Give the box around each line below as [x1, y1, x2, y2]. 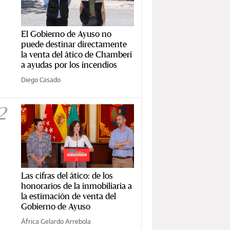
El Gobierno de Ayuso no [21, 28, 111, 39]
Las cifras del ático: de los [21, 169, 113, 181]
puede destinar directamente [21, 38, 127, 49]
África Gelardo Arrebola [21, 217, 91, 225]
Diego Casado [21, 75, 61, 84]
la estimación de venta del [21, 190, 116, 201]
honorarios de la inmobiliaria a [21, 180, 132, 191]
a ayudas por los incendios [21, 59, 117, 70]
